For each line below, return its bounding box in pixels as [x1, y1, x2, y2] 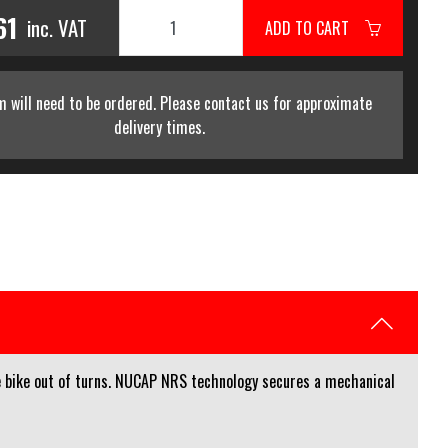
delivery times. [113, 115, 205, 139]
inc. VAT [26, 12, 87, 43]
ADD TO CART [264, 15, 365, 40]
